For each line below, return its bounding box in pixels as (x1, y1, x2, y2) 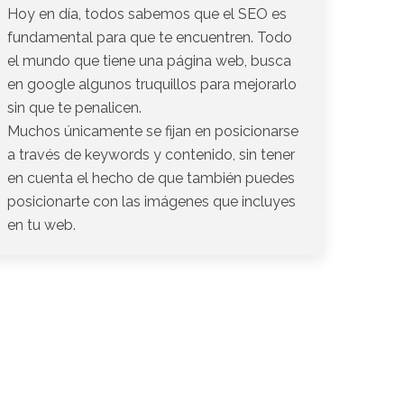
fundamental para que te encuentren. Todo (7, 28, 292, 46)
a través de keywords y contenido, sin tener (7, 145, 295, 163)
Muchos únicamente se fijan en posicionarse (7, 122, 298, 140)
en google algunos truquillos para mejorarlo (7, 75, 297, 93)
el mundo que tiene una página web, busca (7, 51, 291, 69)
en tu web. (7, 216, 76, 234)
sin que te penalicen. (7, 98, 142, 116)
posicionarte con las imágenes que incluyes (7, 192, 296, 210)
